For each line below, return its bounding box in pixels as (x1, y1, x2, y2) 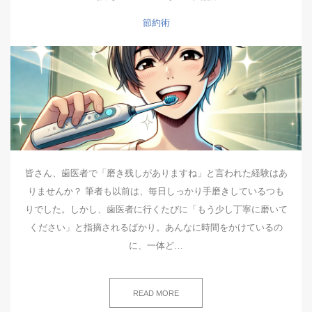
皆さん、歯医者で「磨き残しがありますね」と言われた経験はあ (24, 168, 288, 178)
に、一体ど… (129, 240, 183, 251)
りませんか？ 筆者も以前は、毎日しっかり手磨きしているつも (28, 186, 284, 196)
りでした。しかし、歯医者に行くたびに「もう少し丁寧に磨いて (24, 204, 288, 214)
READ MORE (133, 289, 179, 297)
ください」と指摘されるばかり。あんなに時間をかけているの (29, 222, 283, 233)
